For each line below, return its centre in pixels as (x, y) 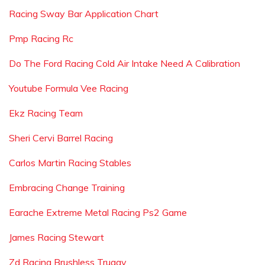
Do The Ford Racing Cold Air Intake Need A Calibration (125, 63)
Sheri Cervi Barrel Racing (61, 138)
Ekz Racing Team (46, 113)
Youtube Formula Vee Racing (69, 88)
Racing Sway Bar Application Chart (84, 14)
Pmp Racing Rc (41, 38)
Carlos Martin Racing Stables (70, 163)
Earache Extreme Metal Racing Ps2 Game (98, 212)
